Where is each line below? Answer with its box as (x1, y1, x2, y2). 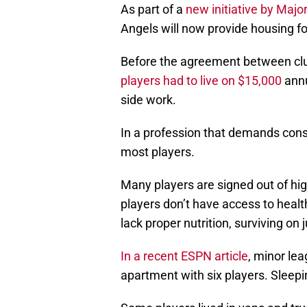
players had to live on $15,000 (121, 73, 282, 88)
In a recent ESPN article (121, 249, 248, 264)
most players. (121, 145, 195, 160)
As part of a (121, 2, 186, 17)
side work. (121, 93, 176, 108)
